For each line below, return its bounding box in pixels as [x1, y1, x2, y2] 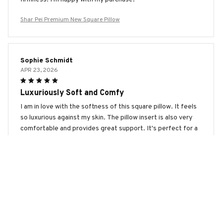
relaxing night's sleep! [20, 135, 86, 144]
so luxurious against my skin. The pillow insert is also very [20, 113, 192, 122]
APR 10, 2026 [20, 206, 57, 214]
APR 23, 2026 [20, 66, 58, 74]
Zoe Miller [20, 196, 54, 205]
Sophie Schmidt [20, 56, 73, 65]
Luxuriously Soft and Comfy [20, 88, 124, 98]
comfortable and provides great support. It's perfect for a [20, 124, 198, 133]
